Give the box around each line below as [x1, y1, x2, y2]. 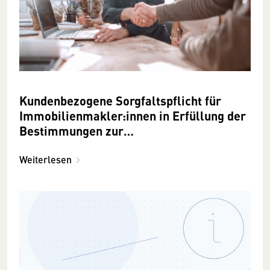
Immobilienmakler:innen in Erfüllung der [19, 107, 246, 125]
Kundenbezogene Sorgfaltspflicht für [19, 92, 221, 110]
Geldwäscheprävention [19, 137, 145, 155]
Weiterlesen [19, 152, 72, 167]
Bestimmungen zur [19, 122, 124, 140]
